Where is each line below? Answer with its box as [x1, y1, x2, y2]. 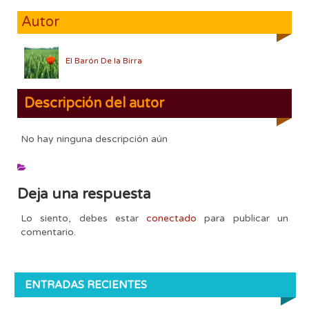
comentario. [21, 226, 76, 238]
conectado [146, 212, 197, 224]
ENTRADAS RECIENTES [25, 279, 147, 291]
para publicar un [197, 212, 289, 224]
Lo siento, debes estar [21, 212, 147, 224]
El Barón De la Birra [66, 55, 142, 66]
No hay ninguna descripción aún [21, 132, 168, 145]
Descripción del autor [24, 94, 164, 112]
